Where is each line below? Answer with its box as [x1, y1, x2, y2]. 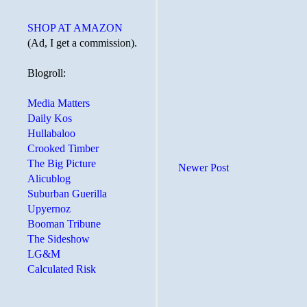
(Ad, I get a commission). [27, 37, 137, 49]
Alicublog [27, 173, 71, 184]
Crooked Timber [27, 143, 99, 154]
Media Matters [27, 97, 90, 109]
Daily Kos [27, 112, 72, 124]
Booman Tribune [27, 218, 101, 230]
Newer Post [178, 162, 229, 174]
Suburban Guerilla [27, 188, 107, 199]
